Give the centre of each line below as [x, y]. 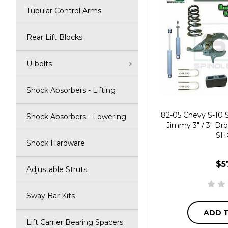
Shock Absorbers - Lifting [71, 90]
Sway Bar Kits [51, 196]
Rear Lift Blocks [54, 37]
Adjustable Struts [57, 169]
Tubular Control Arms [64, 11]
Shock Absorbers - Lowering [76, 117]
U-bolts [39, 64]
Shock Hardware [56, 143]
